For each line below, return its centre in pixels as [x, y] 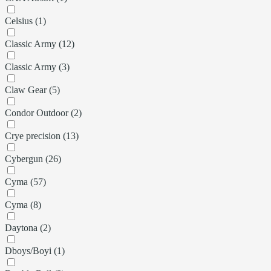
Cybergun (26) [33, 158]
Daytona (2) [28, 227]
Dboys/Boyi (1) [35, 250]
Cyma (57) [25, 181]
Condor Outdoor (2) [43, 113]
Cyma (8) [23, 204]
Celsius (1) [25, 21]
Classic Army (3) [37, 67]
